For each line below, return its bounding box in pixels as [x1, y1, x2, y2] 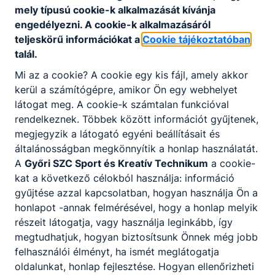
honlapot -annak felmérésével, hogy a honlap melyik [15, 201, 258, 214]
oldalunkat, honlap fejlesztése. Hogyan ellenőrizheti [15, 260, 254, 273]
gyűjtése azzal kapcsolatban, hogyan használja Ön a [15, 186, 258, 199]
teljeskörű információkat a [15, 33, 142, 45]
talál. [15, 47, 37, 60]
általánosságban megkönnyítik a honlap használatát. [15, 142, 258, 155]
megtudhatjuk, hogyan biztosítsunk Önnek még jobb [15, 230, 258, 243]
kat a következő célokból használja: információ [15, 171, 234, 184]
